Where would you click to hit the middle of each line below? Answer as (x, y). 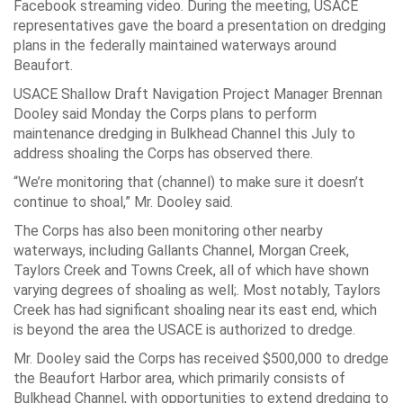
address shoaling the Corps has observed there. (163, 154)
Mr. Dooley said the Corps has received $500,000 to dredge (201, 359)
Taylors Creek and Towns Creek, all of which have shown (191, 271)
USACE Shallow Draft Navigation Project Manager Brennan (198, 94)
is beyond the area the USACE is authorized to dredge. (186, 330)
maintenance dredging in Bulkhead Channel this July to (184, 134)
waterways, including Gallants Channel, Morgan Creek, (181, 251)
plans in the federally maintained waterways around (175, 46)
